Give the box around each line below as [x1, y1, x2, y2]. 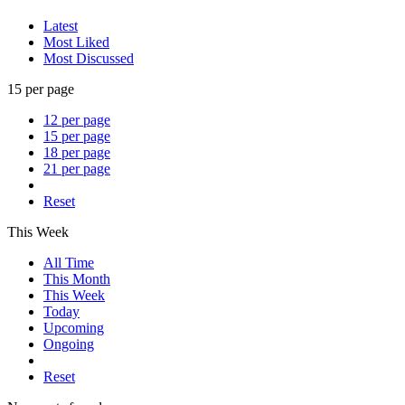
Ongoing [43, 335, 94, 352]
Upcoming [43, 319, 104, 335]
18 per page [43, 144, 110, 160]
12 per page [43, 111, 110, 127]
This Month [43, 270, 110, 287]
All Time [43, 254, 94, 270]
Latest [43, 17, 78, 33]
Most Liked [43, 33, 109, 50]
